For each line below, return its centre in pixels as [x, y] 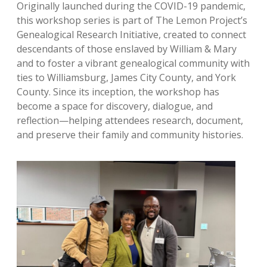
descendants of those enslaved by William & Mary [127, 49]
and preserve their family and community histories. [131, 135]
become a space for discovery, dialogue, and [115, 106]
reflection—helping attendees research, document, [130, 121]
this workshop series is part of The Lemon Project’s [132, 21]
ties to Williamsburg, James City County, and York [126, 78]
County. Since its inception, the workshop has [118, 92]
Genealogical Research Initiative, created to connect [131, 35]
